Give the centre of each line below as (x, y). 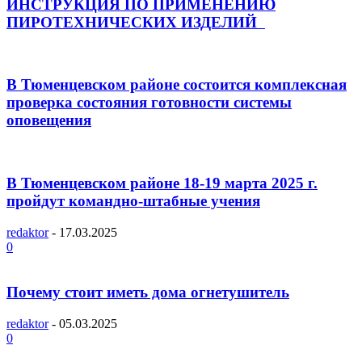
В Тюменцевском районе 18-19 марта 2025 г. (162, 183)
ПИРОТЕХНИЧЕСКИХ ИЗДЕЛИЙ (136, 22)
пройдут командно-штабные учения (133, 200)
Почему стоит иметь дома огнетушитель (148, 293)
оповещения (49, 120)
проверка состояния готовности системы (149, 103)
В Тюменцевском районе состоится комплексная (177, 85)
